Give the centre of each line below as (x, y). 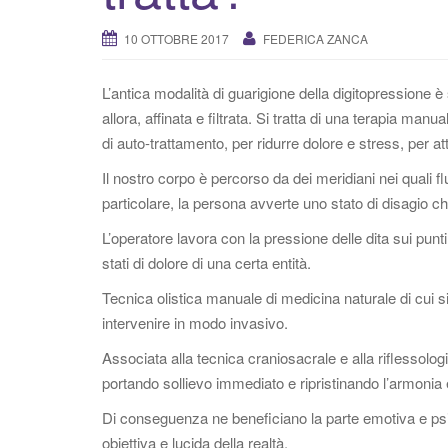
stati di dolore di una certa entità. (206, 262)
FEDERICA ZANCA (315, 38)
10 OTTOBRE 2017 (176, 38)
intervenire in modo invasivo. (195, 322)
